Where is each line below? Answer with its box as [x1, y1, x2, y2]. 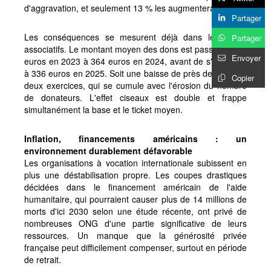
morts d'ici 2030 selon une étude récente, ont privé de [24, 204, 247, 217]
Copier [232, 71, 254, 83]
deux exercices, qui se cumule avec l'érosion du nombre [24, 79, 247, 91]
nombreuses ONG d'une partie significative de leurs [24, 217, 247, 229]
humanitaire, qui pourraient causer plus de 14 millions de [24, 192, 247, 205]
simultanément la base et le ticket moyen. [24, 103, 183, 116]
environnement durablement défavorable [24, 144, 192, 157]
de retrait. [24, 253, 61, 266]
